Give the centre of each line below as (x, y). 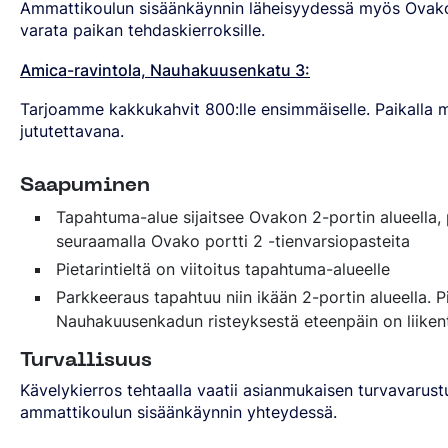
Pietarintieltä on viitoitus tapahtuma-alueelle (223, 268)
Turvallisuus (86, 360)
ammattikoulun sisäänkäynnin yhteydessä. (181, 412)
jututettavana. (74, 131)
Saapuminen (85, 186)
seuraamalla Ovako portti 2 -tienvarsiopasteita (233, 240)
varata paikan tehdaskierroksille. (142, 30)
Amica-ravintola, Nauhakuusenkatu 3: (165, 69)
